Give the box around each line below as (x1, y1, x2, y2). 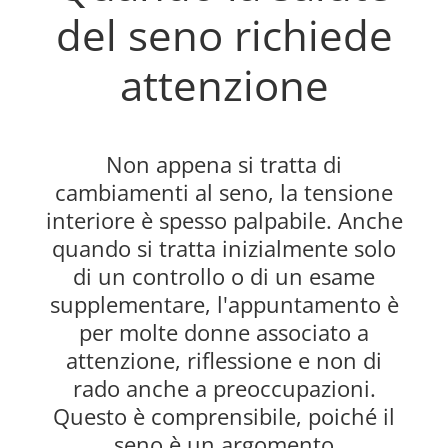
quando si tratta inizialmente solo (52, 233, 396, 264)
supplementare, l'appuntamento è (49, 289, 399, 320)
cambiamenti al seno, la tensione (55, 177, 393, 208)
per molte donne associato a (79, 317, 369, 348)
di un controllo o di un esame (73, 261, 375, 292)
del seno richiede (55, 6, 393, 64)
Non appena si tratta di (106, 149, 342, 180)
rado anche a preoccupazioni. (72, 373, 376, 404)
